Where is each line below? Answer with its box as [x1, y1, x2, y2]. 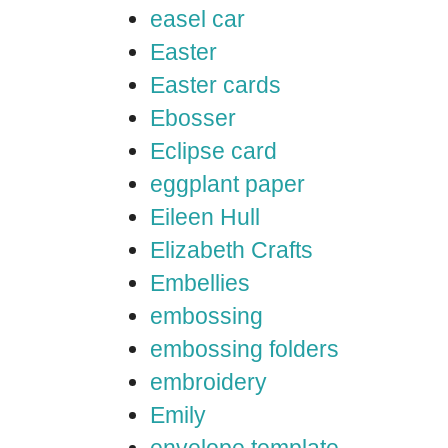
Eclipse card [150, 138, 277, 164]
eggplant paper [150, 171, 305, 197]
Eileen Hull [150, 204, 260, 230]
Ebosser [150, 105, 236, 131]
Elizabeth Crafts [150, 237, 313, 263]
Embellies [150, 270, 250, 296]
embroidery [150, 369, 267, 395]
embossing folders [150, 336, 339, 362]
